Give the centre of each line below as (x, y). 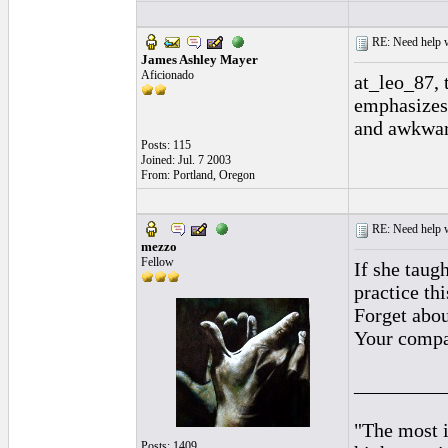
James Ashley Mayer (199, 59)
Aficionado (167, 75)
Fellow (157, 262)
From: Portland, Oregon (198, 175)
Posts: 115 (166, 145)
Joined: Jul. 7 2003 (186, 160)
